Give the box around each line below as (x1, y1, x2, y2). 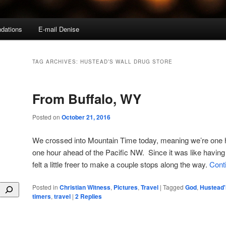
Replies (79, 191, 102, 201)
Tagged (163, 182, 184, 191)
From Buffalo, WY (32, 89, 141, 108)
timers (32, 191, 51, 201)
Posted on (32, 112, 62, 122)
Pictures (114, 182, 138, 192)
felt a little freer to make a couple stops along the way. (32, 158, 209, 169)
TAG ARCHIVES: (32, 58, 80, 66)
